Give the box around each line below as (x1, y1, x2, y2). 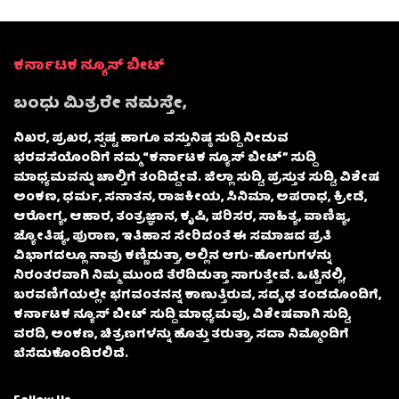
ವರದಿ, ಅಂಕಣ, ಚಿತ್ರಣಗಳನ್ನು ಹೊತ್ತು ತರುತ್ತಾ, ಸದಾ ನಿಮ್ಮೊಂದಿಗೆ (13, 324, 349, 346)
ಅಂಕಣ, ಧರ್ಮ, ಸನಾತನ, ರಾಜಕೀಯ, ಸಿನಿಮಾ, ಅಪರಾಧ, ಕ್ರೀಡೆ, (13, 187, 367, 209)
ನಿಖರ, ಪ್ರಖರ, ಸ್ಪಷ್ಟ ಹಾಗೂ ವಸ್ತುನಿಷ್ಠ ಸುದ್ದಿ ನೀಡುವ (13, 128, 289, 151)
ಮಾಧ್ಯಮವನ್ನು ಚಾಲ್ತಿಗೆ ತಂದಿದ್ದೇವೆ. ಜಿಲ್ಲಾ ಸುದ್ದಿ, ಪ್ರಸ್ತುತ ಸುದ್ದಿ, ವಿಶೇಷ (13, 167, 379, 190)
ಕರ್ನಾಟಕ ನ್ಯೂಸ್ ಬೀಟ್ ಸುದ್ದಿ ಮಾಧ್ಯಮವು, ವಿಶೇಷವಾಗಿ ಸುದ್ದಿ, (13, 305, 351, 327)
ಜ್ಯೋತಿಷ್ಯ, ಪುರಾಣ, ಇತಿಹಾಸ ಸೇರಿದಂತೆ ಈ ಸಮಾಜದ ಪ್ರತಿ (13, 226, 331, 248)
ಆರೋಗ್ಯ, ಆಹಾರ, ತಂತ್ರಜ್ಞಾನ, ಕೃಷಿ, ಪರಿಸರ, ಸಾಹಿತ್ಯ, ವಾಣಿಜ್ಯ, (13, 207, 350, 229)
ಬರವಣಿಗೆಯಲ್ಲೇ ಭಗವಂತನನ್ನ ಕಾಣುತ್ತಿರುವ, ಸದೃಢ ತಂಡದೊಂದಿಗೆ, (13, 285, 381, 307)
